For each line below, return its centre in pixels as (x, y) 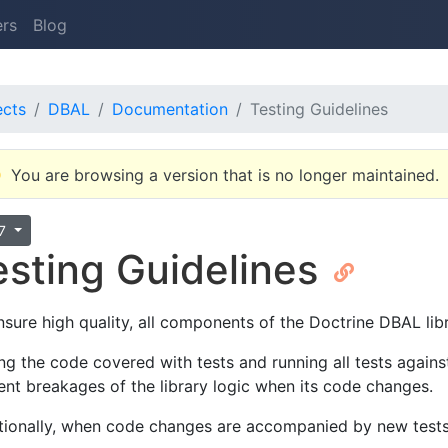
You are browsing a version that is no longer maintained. (225, 175)
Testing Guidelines (319, 109)
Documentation (170, 109)
